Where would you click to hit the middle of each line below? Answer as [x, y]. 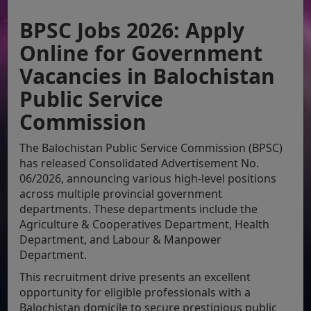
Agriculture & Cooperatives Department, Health [145, 224]
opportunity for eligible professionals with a [135, 292]
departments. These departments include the [139, 209]
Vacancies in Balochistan [148, 76]
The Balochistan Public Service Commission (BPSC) [151, 148]
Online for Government [141, 53]
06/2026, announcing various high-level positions [148, 178]
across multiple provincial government [121, 193]
